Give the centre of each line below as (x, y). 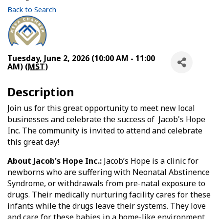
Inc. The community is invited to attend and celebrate (105, 131)
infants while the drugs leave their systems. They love (107, 206)
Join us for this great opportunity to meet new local (101, 108)
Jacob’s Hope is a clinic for (150, 161)
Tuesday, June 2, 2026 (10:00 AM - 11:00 (81, 58)
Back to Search (32, 10)
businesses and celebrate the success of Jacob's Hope (106, 120)
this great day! (34, 142)
